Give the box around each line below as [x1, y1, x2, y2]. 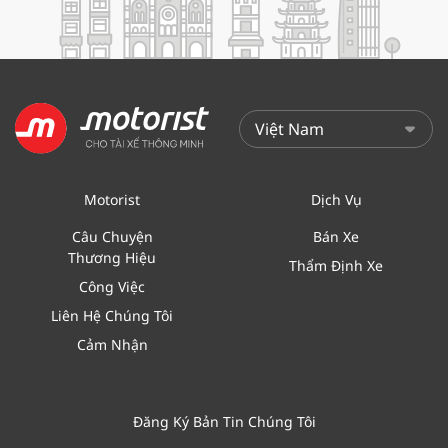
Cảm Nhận [76, 334, 148, 354]
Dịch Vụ [310, 189, 362, 209]
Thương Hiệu [68, 247, 156, 267]
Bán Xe [313, 226, 359, 246]
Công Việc [79, 276, 145, 296]
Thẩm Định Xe [289, 255, 383, 275]
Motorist [84, 189, 140, 209]
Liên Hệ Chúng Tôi [51, 305, 173, 325]
